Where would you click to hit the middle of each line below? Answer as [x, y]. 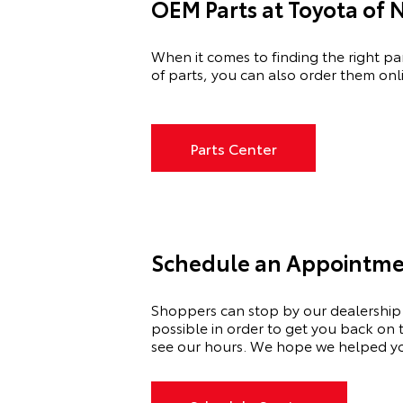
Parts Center [233, 148]
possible [181, 327]
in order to [246, 327]
